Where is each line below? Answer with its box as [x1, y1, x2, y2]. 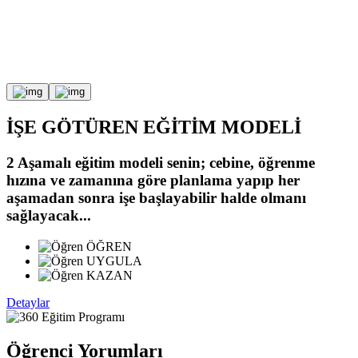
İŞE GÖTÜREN [6, 116, 138, 137]
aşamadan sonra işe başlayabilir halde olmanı [6, 189, 306, 206]
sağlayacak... [6, 206, 91, 224]
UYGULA [83, 253, 142, 268]
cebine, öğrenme [209, 153, 315, 171]
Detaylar [6, 295, 50, 309]
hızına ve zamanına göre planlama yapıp [6, 171, 274, 189]
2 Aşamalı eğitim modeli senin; [6, 153, 209, 171]
